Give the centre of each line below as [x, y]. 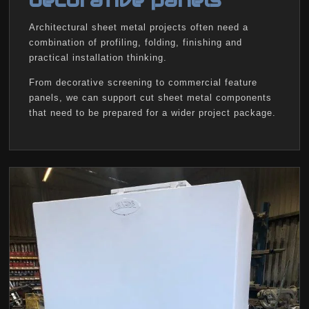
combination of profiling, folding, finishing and [136, 43]
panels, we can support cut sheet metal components [150, 98]
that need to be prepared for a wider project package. [152, 113]
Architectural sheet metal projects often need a [139, 28]
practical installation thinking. [98, 58]
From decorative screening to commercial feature [143, 83]
